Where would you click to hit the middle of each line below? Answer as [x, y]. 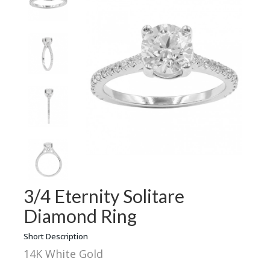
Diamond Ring [80, 215]
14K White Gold [64, 253]
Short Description [56, 236]
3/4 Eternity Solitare [104, 196]
